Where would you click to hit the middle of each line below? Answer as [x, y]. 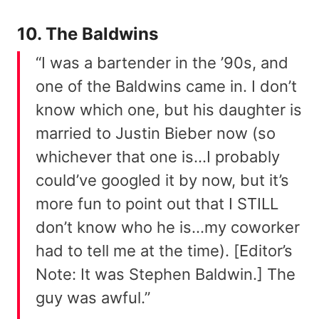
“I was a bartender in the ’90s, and [162, 63]
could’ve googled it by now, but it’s [162, 181]
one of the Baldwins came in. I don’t [166, 87]
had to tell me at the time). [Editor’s [164, 251]
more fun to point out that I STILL [157, 204]
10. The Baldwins [88, 34]
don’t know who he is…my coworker [168, 228]
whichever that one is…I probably [158, 157]
